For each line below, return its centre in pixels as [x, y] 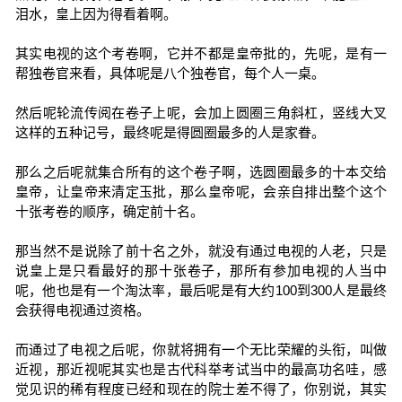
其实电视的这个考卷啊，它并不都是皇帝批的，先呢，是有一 [201, 53]
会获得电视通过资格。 [82, 310]
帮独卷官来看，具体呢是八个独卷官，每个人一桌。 [170, 73]
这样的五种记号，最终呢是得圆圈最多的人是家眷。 [170, 132]
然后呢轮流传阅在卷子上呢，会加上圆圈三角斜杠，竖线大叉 [201, 113]
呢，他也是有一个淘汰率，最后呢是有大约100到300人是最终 [201, 290]
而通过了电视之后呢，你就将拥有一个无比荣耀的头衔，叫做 [201, 350]
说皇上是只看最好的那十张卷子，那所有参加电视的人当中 [201, 271]
